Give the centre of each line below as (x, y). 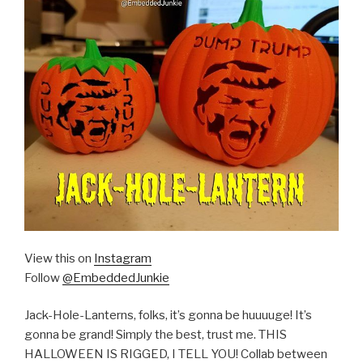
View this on (59, 258)
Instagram (123, 258)
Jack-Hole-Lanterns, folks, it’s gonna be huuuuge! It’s (168, 316)
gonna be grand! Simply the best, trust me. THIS (156, 335)
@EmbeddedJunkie (116, 278)
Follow (43, 278)
